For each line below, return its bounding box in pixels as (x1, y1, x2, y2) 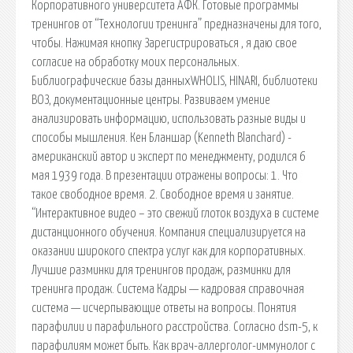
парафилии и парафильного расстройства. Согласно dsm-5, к (32, 320, 318, 333)
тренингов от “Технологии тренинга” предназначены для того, (32, 17, 321, 31)
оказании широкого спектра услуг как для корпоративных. (32, 244, 306, 258)
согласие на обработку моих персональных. (32, 55, 240, 69)
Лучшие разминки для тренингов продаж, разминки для (32, 263, 291, 277)
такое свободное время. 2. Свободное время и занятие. (32, 188, 294, 201)
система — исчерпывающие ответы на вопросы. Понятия (32, 301, 296, 314)
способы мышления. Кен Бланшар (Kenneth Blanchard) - (32, 131, 292, 144)
